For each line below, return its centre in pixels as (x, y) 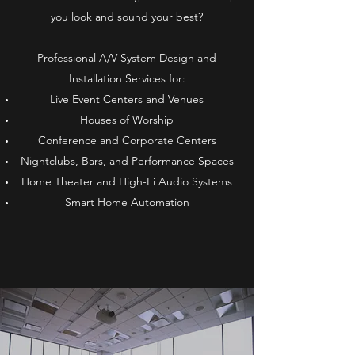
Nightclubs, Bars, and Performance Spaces (127, 160)
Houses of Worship (127, 119)
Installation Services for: (127, 78)
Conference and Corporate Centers (127, 140)
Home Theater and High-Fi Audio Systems (127, 181)
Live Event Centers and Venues (127, 99)
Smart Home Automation (127, 202)
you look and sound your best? (127, 16)
